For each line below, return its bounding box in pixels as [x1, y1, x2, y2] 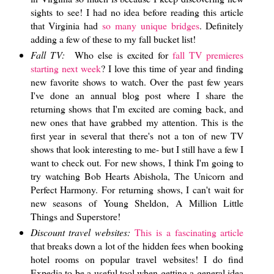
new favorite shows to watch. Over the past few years [30, 75, 244, 88]
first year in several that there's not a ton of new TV [30, 128, 244, 142]
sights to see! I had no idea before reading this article [30, 5, 244, 18]
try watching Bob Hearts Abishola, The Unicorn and [30, 169, 244, 182]
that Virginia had [30, 18, 103, 32]
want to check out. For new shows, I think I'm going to [30, 155, 244, 169]
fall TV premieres [168, 48, 244, 61]
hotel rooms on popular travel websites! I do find [30, 252, 244, 265]
